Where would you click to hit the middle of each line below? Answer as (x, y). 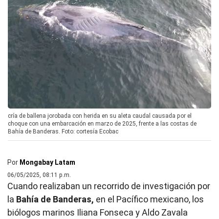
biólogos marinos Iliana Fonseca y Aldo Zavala (98, 213)
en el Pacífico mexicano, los (149, 199)
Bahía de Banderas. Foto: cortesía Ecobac (63, 132)
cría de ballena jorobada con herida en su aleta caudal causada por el (100, 116)
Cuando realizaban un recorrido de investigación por (109, 186)
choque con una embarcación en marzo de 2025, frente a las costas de (102, 124)
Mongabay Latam (47, 163)
